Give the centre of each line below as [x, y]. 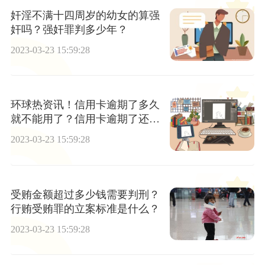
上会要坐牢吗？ [48, 133]
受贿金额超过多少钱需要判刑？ [85, 194]
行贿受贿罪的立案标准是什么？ [85, 209]
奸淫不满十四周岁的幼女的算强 [85, 15]
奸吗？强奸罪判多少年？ [69, 29]
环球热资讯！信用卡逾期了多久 [85, 105]
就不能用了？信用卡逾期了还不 [85, 119]
